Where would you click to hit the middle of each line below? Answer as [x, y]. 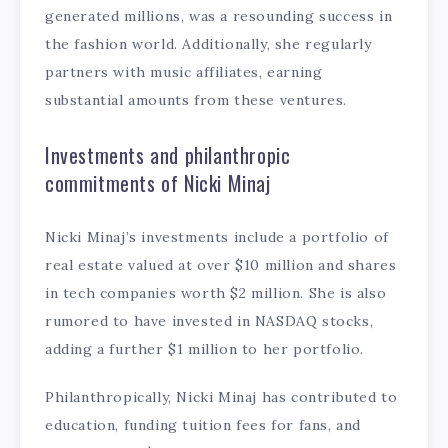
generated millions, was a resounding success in [219, 15]
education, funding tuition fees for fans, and [203, 425]
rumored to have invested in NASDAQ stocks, [209, 320]
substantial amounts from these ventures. [196, 99]
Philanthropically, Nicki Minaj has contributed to [221, 397]
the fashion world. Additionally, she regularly [208, 43]
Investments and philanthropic [168, 154]
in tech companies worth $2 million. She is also [216, 292]
